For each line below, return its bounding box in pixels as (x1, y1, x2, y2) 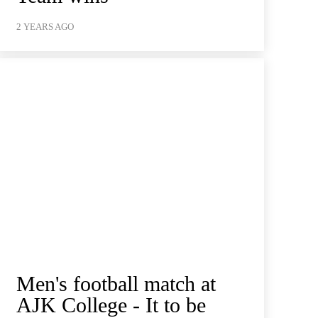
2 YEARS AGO (16, 21, 74, 32)
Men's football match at (16, 271, 216, 295)
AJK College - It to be (16, 292, 206, 317)
